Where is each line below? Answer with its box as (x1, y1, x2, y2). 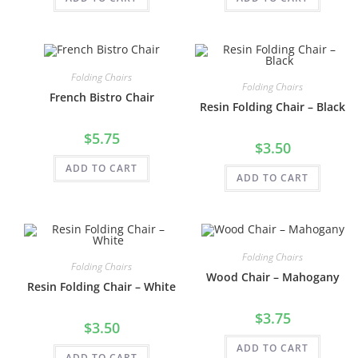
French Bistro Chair (49, 89, 154, 105)
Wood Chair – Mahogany (205, 268, 340, 284)
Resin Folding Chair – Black (200, 98, 345, 114)
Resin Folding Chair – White (27, 278, 176, 294)
